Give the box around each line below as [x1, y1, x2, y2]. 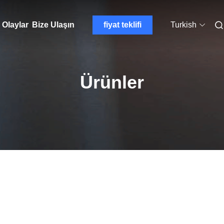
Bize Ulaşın [31, 20, 74, 29]
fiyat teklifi [103, 20, 141, 29]
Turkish [170, 20, 196, 29]
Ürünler [80, 72, 144, 92]
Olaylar [1, 20, 28, 29]
